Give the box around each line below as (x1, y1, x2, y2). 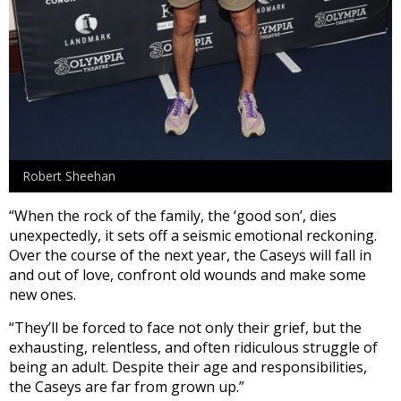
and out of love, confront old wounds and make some (9, 264, 366, 285)
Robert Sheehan (22, 166, 115, 184)
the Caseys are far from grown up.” (9, 376, 244, 397)
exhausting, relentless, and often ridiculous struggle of (9, 337, 378, 357)
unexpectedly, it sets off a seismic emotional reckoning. (9, 225, 377, 245)
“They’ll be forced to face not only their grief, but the (9, 317, 362, 337)
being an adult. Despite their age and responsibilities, (9, 356, 367, 377)
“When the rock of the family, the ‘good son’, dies (9, 205, 337, 226)
